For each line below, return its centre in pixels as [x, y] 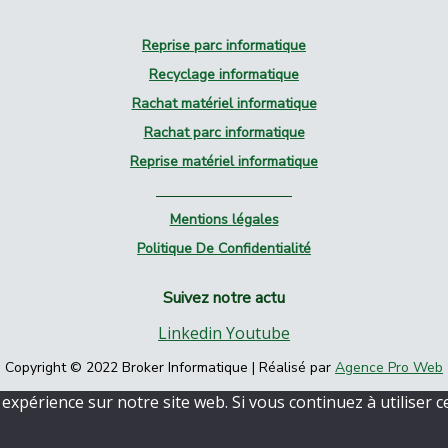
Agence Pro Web [389, 367]
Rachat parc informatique [224, 132]
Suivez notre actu [224, 298]
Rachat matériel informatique [224, 103]
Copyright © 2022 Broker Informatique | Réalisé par [170, 367]
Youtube [258, 333]
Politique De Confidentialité [224, 248]
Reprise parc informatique [224, 45]
